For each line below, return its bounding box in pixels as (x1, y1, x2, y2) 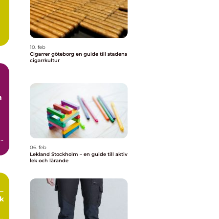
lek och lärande (30, 157, 68, 164)
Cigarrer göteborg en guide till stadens (30, 51, 76, 57)
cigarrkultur (30, 57, 60, 64)
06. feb (30, 144, 46, 151)
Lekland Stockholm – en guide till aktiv (30, 151, 128, 157)
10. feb (30, 44, 45, 50)
